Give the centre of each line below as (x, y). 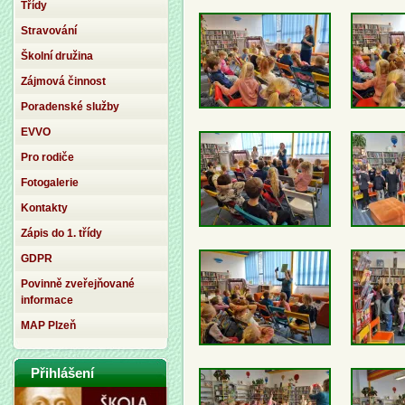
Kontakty (44, 208)
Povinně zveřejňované (78, 284)
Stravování (49, 31)
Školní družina (57, 56)
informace (47, 300)
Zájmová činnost (63, 81)
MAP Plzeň (48, 325)
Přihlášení (62, 373)
